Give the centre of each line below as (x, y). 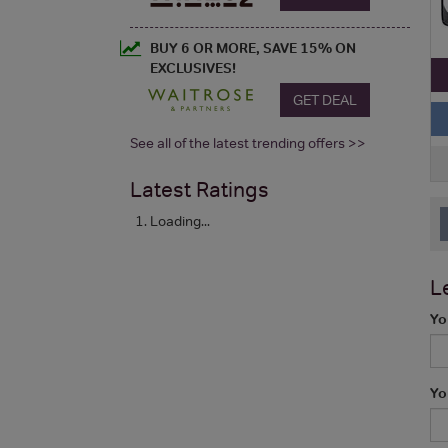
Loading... (180, 220)
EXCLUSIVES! (193, 67)
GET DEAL (325, 99)
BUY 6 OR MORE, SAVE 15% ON (253, 47)
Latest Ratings (199, 189)
